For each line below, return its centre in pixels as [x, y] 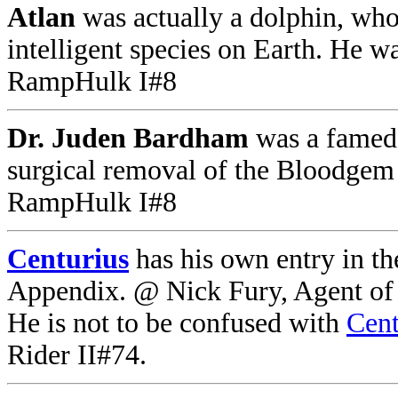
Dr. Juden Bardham [128, 138]
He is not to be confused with [177, 323]
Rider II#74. [77, 355]
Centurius [68, 259]
